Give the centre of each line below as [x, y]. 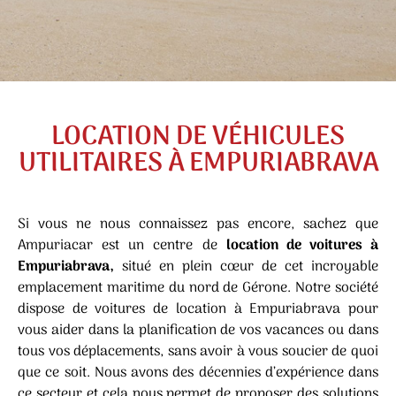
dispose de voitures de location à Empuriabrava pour [198, 309]
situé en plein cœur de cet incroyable [246, 267]
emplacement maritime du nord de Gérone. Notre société [198, 288]
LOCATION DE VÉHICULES [198, 137]
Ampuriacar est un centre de [122, 246]
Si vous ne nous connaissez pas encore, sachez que [198, 225]
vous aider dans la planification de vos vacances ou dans [198, 331]
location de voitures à [302, 246]
